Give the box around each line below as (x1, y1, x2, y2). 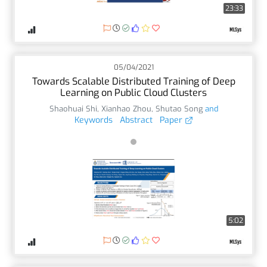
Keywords (74, 114, 113, 126)
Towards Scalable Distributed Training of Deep (32, 74, 235, 88)
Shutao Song (155, 103, 203, 114)
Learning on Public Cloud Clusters (60, 86, 207, 99)
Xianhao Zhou (101, 103, 151, 114)
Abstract (119, 114, 153, 126)
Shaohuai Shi (49, 103, 97, 114)
